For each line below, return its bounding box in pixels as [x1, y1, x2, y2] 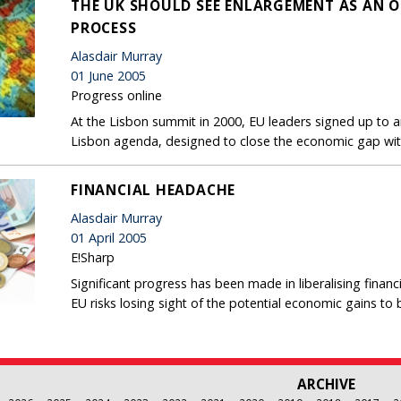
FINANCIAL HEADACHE [71, 179, 236, 200]
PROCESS [71, 17, 137, 38]
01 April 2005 [71, 228, 147, 246]
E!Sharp [71, 248, 115, 266]
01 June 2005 [71, 66, 146, 84]
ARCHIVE [296, 374, 355, 394]
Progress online [71, 86, 162, 104]
